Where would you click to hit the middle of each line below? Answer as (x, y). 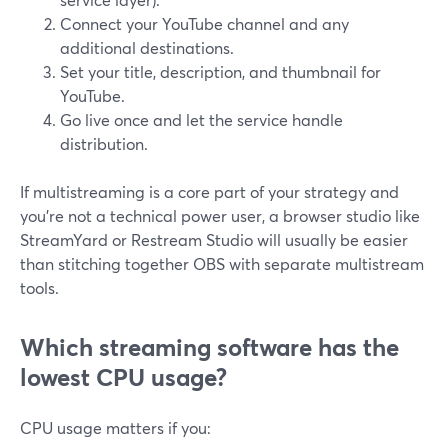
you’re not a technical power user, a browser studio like (220, 215)
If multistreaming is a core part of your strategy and (209, 191)
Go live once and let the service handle (201, 119)
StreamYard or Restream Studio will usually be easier (214, 239)
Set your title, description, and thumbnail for (220, 71)
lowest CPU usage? (123, 377)
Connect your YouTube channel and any (204, 23)
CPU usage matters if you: (115, 427)
